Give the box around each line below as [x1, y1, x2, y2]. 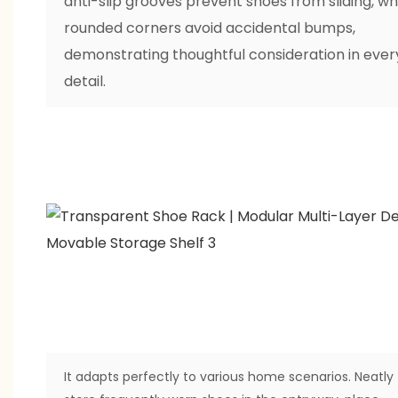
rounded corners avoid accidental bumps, [63, 17, 355, 38]
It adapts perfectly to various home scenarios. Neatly [63, 367, 394, 386]
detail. [63, 70, 106, 92]
